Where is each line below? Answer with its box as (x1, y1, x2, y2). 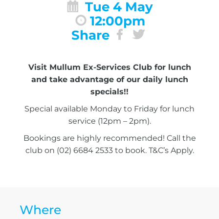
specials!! (90, 87, 129, 96)
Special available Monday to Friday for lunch (24, 104, 195, 113)
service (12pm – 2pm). (68, 116, 151, 126)
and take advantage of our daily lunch (31, 74, 188, 84)
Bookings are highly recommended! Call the (23, 133, 196, 143)
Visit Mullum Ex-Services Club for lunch (28, 62, 191, 72)
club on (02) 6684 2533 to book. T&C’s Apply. (25, 145, 194, 155)
